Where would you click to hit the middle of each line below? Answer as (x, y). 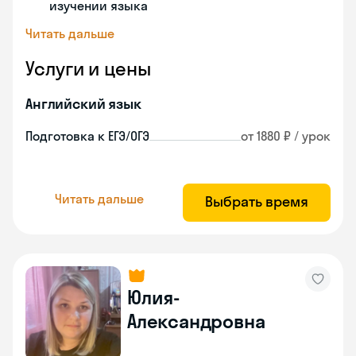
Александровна (196, 321)
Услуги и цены (88, 68)
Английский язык (83, 104)
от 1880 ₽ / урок (286, 136)
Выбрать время (257, 201)
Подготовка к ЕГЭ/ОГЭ (87, 136)
